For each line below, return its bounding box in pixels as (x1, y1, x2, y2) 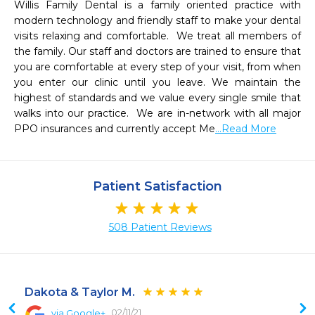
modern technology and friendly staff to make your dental (14, 14, 301, 27)
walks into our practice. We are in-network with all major (14, 107, 301, 120)
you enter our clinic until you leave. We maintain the (14, 76, 301, 89)
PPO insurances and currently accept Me (14, 122, 215, 135)
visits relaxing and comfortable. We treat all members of (14, 30, 301, 42)
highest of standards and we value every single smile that (14, 91, 301, 104)
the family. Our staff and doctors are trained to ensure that (14, 45, 301, 58)
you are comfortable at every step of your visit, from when (14, 60, 301, 73)
